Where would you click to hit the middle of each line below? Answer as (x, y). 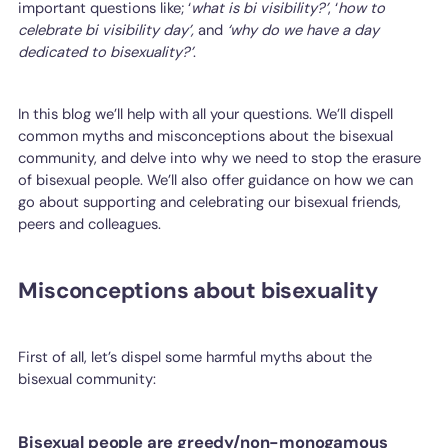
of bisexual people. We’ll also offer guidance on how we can (216, 180)
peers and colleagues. (90, 224)
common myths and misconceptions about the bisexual (206, 136)
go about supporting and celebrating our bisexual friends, (210, 202)
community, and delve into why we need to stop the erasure (220, 158)
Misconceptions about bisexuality (198, 290)
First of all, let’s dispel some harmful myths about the (195, 356)
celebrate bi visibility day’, (108, 29)
